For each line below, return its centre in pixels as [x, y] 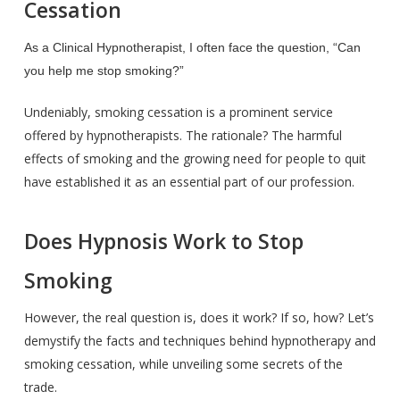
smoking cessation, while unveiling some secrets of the [183, 364]
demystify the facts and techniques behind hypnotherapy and [200, 341]
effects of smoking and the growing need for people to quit [195, 158]
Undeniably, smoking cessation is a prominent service [178, 112]
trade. [40, 387]
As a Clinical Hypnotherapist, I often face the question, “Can [192, 47]
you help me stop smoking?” [104, 71]
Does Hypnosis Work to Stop [163, 241]
